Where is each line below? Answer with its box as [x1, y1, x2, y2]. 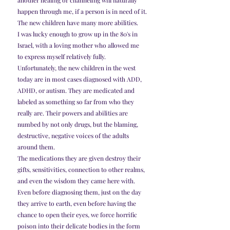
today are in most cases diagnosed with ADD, [17, 75, 143, 84]
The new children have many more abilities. [17, 18, 138, 27]
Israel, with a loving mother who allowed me [17, 41, 141, 50]
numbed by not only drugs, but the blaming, [17, 120, 140, 129]
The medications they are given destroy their [17, 154, 142, 163]
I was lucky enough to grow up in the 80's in [17, 30, 139, 39]
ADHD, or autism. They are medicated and [17, 86, 136, 95]
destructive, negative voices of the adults [17, 131, 130, 140]
